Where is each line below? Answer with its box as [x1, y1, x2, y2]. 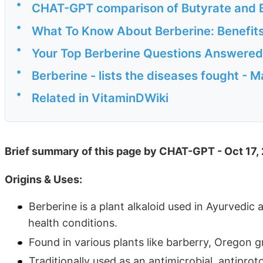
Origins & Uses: [5, 173, 82, 186]
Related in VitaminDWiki [32, 90, 168, 106]
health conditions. [28, 217, 117, 230]
